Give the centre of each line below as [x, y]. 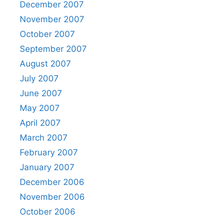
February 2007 [49, 152]
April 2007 [40, 123]
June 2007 [41, 93]
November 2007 [52, 19]
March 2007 [44, 138]
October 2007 [47, 34]
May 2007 [40, 108]
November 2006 [52, 197]
